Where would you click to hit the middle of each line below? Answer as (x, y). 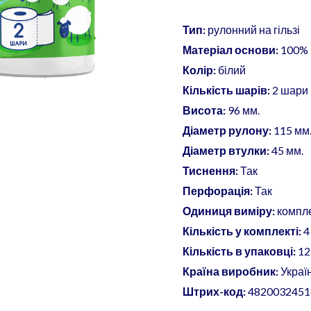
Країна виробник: (231, 271)
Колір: (200, 69)
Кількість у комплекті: (242, 230)
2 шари (289, 90)
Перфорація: (218, 190)
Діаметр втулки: (226, 150)
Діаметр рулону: (227, 130)
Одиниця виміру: (229, 210)
